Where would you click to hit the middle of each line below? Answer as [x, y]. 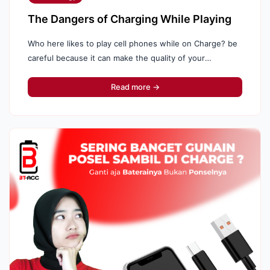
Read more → [135, 87]
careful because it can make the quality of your [116, 58]
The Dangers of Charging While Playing [130, 19]
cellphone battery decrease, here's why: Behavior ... [126, 72]
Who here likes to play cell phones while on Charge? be [133, 43]
